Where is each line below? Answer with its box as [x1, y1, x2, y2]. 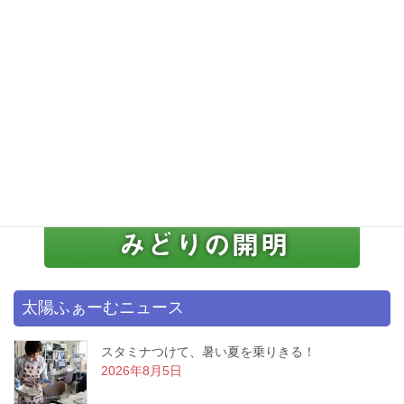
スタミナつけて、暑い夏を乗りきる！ [101, 344, 316, 359]
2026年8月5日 [101, 363, 182, 378]
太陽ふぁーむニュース [22, 298, 184, 317]
